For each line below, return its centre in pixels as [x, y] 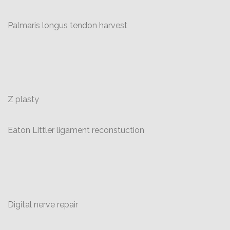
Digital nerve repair [43, 205]
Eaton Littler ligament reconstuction [76, 130]
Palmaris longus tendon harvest [68, 25]
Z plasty [23, 99]
